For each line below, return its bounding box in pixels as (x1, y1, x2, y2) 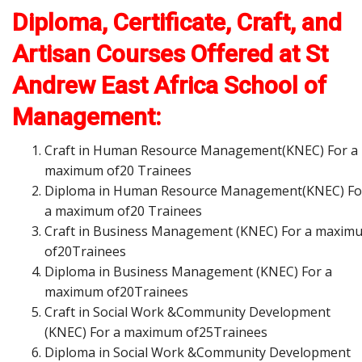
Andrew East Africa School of (12, 70, 326, 99)
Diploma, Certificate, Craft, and (12, 7, 342, 36)
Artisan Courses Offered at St (12, 39, 328, 68)
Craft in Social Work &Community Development (44, 302, 330, 321)
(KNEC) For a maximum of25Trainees (44, 322, 267, 341)
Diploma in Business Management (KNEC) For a (44, 262, 332, 280)
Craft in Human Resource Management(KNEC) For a (44, 141, 358, 159)
